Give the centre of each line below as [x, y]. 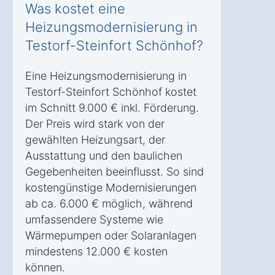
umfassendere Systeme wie [94, 220]
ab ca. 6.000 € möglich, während [109, 204]
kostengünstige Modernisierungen [111, 188]
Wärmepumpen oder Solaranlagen [111, 236]
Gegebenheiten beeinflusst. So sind [114, 172]
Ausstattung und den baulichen [104, 156]
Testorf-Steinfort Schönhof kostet [111, 92]
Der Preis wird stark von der [95, 124]
